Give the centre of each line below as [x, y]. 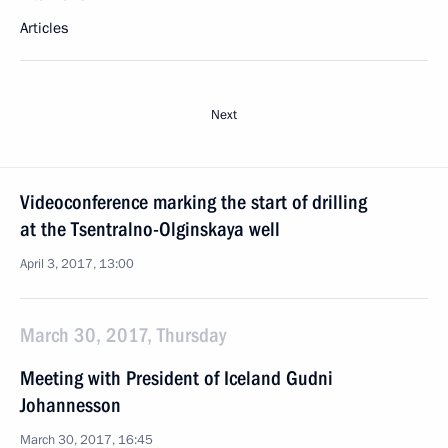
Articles [44, 28]
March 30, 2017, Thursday [123, 335]
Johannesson [70, 405]
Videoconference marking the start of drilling [193, 202]
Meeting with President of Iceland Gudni [176, 378]
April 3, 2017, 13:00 [77, 264]
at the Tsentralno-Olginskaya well [150, 229]
